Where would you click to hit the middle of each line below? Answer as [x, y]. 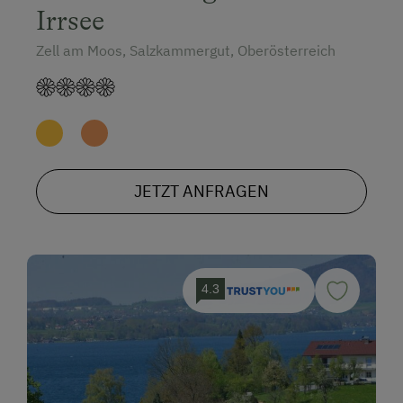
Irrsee [70, 21]
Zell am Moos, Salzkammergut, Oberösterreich [186, 51]
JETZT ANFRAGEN [201, 192]
